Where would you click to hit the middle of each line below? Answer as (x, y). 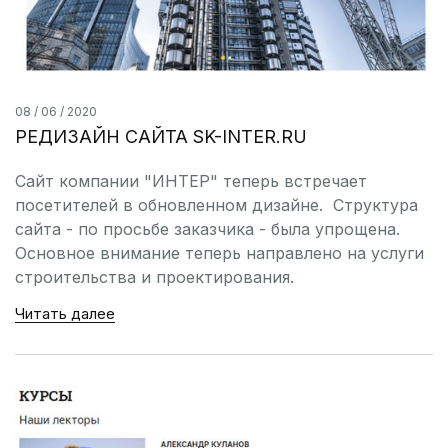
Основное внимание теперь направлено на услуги (219, 253)
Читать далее (65, 314)
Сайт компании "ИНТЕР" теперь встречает (191, 181)
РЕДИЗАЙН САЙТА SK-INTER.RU (161, 137)
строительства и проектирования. (154, 277)
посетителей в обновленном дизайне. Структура (216, 205)
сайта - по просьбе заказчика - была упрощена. (207, 229)
